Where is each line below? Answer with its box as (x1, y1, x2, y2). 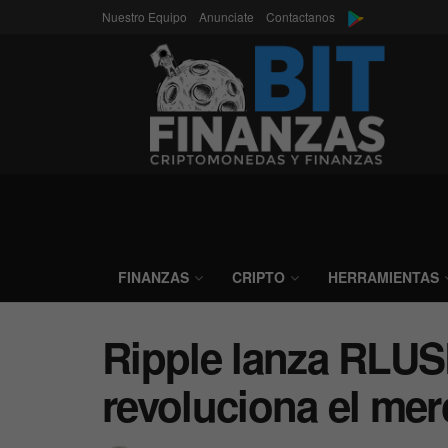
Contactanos (266, 8, 335, 25)
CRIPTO (232, 267, 285, 287)
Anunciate (199, 8, 254, 25)
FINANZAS (118, 267, 189, 287)
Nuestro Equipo (102, 8, 187, 25)
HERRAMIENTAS (328, 267, 439, 287)
